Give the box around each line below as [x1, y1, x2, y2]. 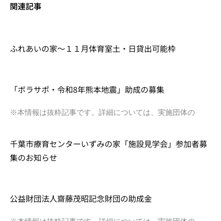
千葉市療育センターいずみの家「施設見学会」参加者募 [10, 137, 207, 149]
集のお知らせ [10, 151, 57, 163]
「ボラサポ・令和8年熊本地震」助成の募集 [10, 83, 164, 95]
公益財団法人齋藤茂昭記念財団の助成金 [10, 192, 152, 204]
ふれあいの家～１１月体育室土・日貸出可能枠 [10, 42, 176, 54]
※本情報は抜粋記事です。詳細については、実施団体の [10, 108, 195, 117]
